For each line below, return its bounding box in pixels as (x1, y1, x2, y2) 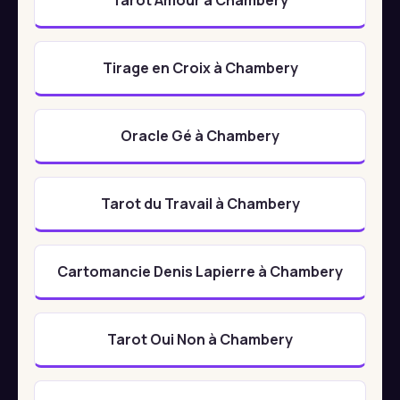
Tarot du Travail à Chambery (100, 193, 300, 213)
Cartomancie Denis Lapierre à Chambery (57, 261, 343, 281)
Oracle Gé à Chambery (121, 125, 279, 146)
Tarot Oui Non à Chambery (107, 329, 293, 349)
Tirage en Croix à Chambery (102, 57, 298, 78)
